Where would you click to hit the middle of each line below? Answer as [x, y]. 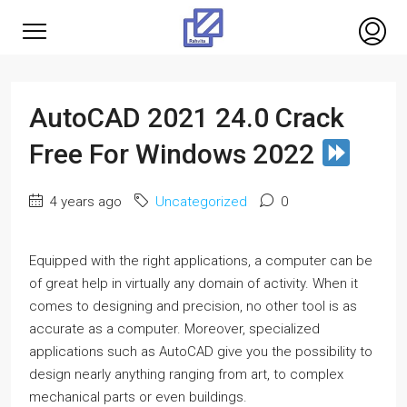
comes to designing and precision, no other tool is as [193, 306]
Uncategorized [201, 202]
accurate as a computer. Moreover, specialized [174, 329]
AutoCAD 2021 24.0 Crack [187, 118]
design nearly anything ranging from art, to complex [186, 374]
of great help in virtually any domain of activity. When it [194, 283]
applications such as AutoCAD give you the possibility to [201, 352]
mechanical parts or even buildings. [138, 397]
